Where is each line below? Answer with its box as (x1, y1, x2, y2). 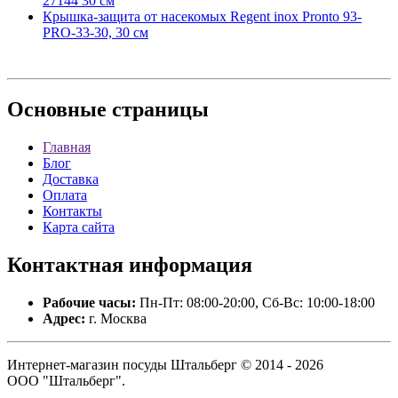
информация (123, 253, 252, 277)
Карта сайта (43, 219, 115, 235)
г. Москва (85, 311, 147, 326)
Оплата (43, 187, 87, 203)
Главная (43, 139, 91, 155)
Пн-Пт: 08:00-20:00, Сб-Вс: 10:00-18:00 (136, 295, 375, 310)
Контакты (43, 203, 102, 219)
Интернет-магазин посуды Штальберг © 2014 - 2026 (7, 357, 323, 372)
